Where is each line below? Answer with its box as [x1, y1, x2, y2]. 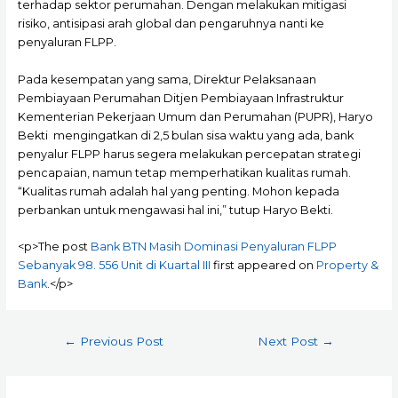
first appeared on [210, 259, 316, 273]
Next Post [258, 334, 322, 349]
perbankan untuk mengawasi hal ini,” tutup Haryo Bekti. [17, 203, 333, 217]
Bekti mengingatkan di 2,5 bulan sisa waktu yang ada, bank [17, 128, 354, 142]
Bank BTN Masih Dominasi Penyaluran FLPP [90, 240, 337, 254]
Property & [315, 259, 378, 273]
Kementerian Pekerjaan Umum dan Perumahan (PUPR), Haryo [17, 109, 373, 123]
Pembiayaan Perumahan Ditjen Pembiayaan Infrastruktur [17, 91, 344, 105]
